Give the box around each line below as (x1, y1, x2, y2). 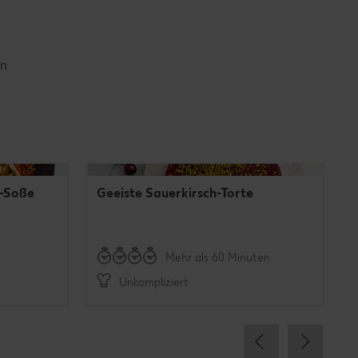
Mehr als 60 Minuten (165, 250, 270, 265)
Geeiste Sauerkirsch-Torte (97, 185, 253, 201)
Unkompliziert (118, 276, 189, 289)
